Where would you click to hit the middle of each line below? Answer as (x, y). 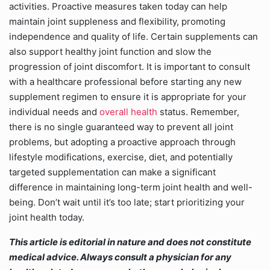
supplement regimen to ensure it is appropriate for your (128, 97)
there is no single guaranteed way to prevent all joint (121, 127)
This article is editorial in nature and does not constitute (130, 242)
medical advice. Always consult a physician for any (120, 257)
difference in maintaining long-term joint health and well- (131, 187)
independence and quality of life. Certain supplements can (133, 36)
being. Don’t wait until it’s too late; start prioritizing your (127, 202)
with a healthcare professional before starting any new (125, 82)
